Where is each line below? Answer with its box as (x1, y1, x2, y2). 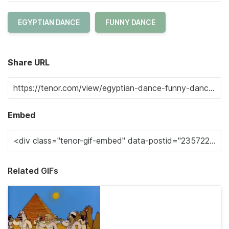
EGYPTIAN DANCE (18, 18, 80, 27)
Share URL (8, 57, 50, 67)
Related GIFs (8, 166, 58, 176)
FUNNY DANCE (105, 18, 155, 27)
